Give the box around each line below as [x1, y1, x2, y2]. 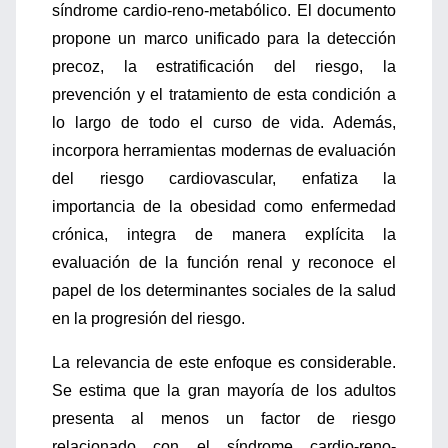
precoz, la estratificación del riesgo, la [52, 58, 396, 75]
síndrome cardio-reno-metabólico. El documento [52, 2, 396, 19]
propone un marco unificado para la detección [52, 30, 396, 47]
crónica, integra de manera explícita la [52, 226, 396, 243]
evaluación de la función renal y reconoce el [52, 254, 396, 271]
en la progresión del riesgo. [52, 310, 245, 327]
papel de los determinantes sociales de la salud [52, 282, 396, 299]
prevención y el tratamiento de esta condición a [52, 86, 396, 103]
